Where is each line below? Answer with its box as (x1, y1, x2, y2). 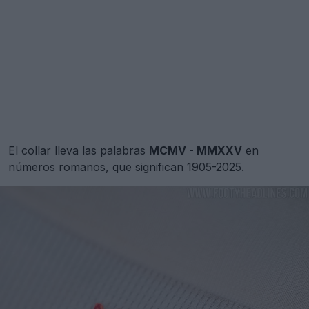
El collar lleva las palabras (8, 143, 149, 158)
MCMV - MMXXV (149, 143, 242, 158)
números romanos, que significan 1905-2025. (8, 160, 244, 175)
